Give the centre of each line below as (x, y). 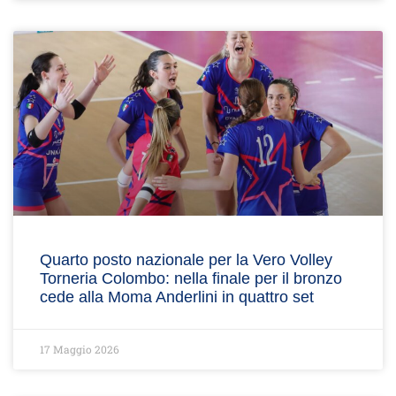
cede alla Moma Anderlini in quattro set (177, 297)
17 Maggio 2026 (80, 349)
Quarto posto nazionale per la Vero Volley (186, 260)
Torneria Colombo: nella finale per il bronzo (191, 278)
